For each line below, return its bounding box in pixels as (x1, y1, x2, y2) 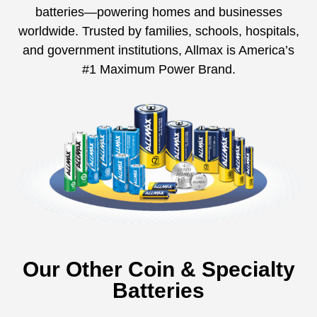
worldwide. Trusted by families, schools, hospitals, (18, 24, 299, 39)
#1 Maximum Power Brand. (81, 62, 236, 77)
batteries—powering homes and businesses (35, 5, 282, 20)
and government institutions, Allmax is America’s (23, 43, 294, 58)
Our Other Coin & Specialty (22, 258, 295, 282)
